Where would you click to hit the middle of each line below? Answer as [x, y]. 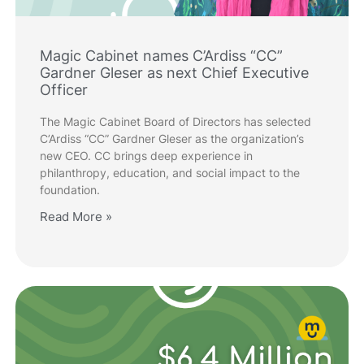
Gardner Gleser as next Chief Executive [174, 73]
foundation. [70, 190]
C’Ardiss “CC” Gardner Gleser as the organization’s [172, 139]
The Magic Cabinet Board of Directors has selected [175, 122]
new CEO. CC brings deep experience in [146, 156]
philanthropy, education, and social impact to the [170, 173]
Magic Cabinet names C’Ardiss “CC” [161, 56]
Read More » [76, 217]
